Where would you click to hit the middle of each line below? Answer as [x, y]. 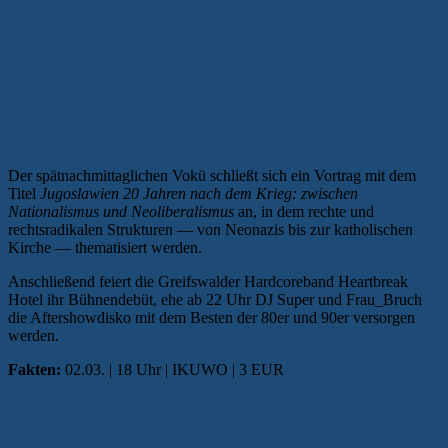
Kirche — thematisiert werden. [105, 247]
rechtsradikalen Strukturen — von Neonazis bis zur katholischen [210, 229]
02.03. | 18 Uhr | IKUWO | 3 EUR [172, 369]
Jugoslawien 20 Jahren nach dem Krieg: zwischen [199, 193]
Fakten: [34, 369]
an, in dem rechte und [304, 211]
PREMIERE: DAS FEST [136, 411]
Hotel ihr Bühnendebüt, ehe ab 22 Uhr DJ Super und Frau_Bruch [215, 299]
